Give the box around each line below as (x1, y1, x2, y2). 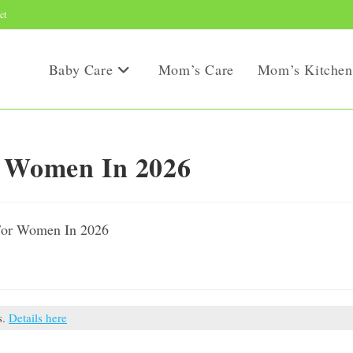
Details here (9, 309, 67, 325)
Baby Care (48, 60, 113, 79)
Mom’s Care (158, 60, 234, 79)
